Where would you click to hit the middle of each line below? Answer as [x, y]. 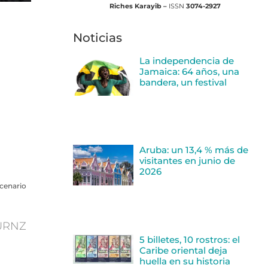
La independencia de [187, 60]
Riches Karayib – [139, 6]
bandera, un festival [183, 82]
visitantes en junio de [188, 161]
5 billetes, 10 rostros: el [190, 239]
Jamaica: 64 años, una [190, 71]
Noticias [98, 37]
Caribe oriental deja [184, 250]
